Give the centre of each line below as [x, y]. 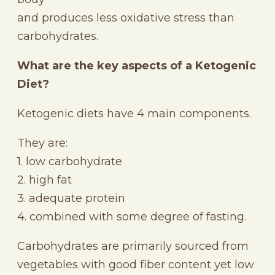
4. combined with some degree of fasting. [132, 216]
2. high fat [45, 180]
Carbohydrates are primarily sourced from [133, 246]
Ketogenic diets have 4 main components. [134, 113]
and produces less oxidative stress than [126, 17]
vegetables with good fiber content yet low [136, 264]
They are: [42, 143]
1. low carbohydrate [70, 161]
